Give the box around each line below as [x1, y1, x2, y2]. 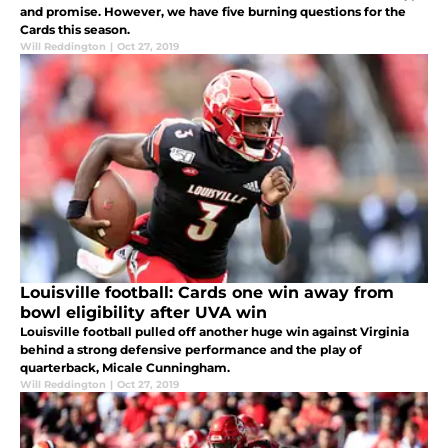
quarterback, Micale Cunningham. [20, 359, 230, 375]
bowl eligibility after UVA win [20, 302, 267, 322]
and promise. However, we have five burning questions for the [20, 4, 406, 20]
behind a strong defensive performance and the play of [20, 341, 362, 357]
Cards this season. [20, 22, 130, 38]
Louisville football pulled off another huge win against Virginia [20, 323, 409, 339]
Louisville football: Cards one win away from [20, 282, 394, 302]
